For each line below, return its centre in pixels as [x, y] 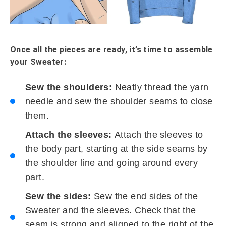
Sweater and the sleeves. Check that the [111, 210]
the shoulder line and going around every [111, 163]
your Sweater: [38, 62]
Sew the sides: [58, 196]
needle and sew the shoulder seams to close [119, 101]
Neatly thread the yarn [160, 87]
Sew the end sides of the [145, 196]
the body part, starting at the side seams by [117, 149]
